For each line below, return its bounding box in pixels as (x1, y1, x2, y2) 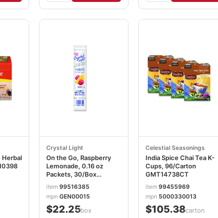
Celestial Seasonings (145, 144, 205, 152)
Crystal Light (46, 144, 83, 152)
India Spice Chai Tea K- (145, 154, 215, 162)
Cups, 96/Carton (145, 162, 196, 170)
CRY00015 (46, 179, 79, 187)
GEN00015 (59, 192, 90, 200)
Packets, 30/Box (46, 170, 96, 179)
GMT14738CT (145, 170, 189, 179)
